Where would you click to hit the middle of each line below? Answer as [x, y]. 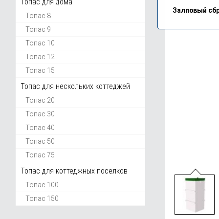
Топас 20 [40, 100]
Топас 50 [40, 141]
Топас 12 [40, 57]
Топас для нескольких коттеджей [75, 86]
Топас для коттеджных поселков [74, 171]
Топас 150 [42, 198]
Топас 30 [40, 114]
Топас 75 [40, 155]
